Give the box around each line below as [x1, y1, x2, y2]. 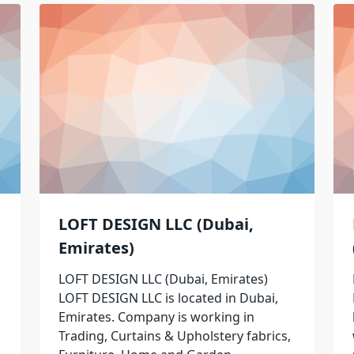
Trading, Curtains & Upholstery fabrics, [58, 327, 291, 345]
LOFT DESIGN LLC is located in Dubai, [58, 289, 278, 307]
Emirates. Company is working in [58, 308, 254, 326]
